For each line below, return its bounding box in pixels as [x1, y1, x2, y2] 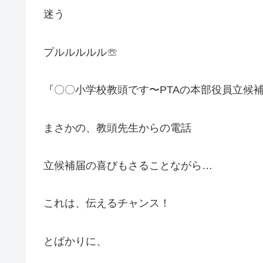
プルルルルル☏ [43, 46, 117, 58]
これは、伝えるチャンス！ [43, 197, 170, 210]
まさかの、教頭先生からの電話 [43, 122, 191, 134]
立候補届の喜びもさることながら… [43, 160, 213, 172]
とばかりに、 [43, 235, 107, 247]
